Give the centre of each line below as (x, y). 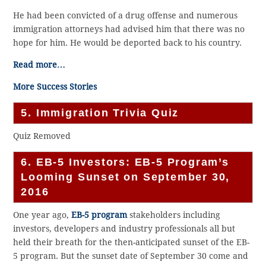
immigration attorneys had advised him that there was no (129, 29)
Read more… (39, 64)
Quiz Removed (42, 136)
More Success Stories (55, 86)
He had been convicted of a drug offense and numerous (126, 15)
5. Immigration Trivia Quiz (100, 113)
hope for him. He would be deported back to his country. (128, 42)
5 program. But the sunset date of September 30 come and (131, 256)
